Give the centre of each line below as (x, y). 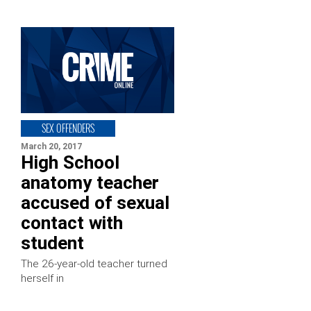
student (52, 243)
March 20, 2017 (51, 146)
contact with (72, 222)
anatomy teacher (90, 182)
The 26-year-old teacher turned (94, 263)
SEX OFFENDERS (68, 128)
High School (70, 162)
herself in (42, 278)
